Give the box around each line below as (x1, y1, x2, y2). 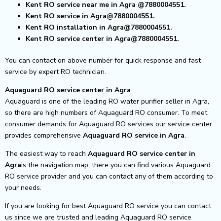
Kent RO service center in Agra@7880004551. (26, 34, 179, 43)
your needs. (5, 183, 41, 192)
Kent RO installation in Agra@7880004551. (26, 22, 172, 32)
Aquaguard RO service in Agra (83, 130, 184, 140)
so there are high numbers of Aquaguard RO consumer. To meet (5, 108, 207, 117)
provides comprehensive (5, 130, 83, 140)
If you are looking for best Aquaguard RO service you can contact (5, 201, 211, 211)
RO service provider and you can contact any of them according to (5, 171, 213, 181)
